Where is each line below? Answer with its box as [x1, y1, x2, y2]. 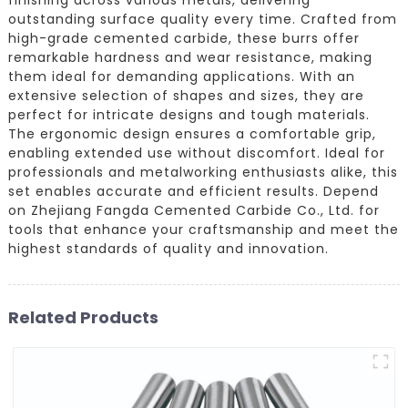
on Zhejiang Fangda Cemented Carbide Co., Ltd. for [7, 200, 380, 219]
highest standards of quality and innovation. [7, 239, 329, 258]
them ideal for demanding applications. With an [7, 66, 355, 86]
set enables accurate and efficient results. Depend [7, 181, 379, 200]
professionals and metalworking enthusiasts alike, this [7, 162, 398, 181]
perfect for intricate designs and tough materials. [7, 105, 370, 124]
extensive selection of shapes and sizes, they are [7, 86, 364, 105]
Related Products [7, 305, 158, 329]
